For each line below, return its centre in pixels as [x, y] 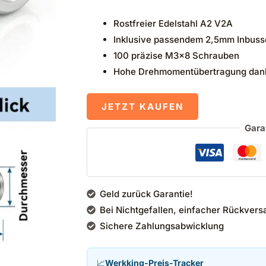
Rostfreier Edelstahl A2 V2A [173, 24]
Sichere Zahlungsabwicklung [162, 226]
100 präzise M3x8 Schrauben [176, 56]
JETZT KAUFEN [142, 106]
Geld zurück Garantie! [147, 194]
